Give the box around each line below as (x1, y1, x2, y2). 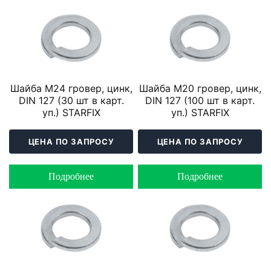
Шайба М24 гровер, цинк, (10, 82, 132, 95)
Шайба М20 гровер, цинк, (139, 82, 261, 95)
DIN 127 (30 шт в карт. (18, 94, 124, 107)
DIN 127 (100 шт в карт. (145, 94, 255, 107)
